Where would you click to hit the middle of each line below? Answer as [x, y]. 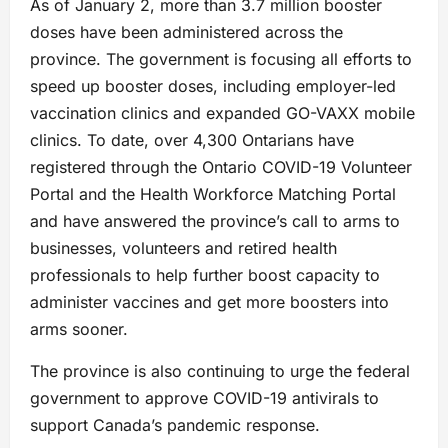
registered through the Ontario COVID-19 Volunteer [221, 167]
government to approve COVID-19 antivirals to [204, 398]
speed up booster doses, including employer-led [213, 86]
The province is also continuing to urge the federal [220, 371]
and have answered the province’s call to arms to [215, 221]
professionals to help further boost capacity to [205, 275]
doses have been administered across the [186, 32]
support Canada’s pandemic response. [175, 425]
